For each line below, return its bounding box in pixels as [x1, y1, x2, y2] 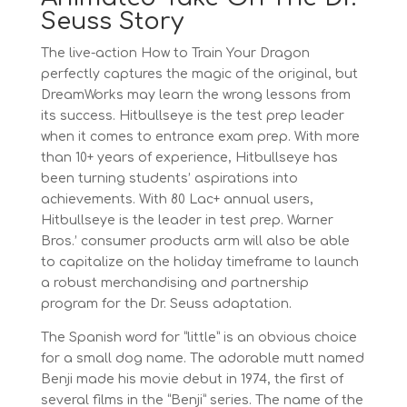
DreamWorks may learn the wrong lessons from [40, 88, 351, 102]
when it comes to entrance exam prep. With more [40, 130, 360, 144]
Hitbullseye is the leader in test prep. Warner [40, 213, 333, 227]
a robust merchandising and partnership [40, 276, 309, 290]
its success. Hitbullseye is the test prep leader [40, 109, 344, 123]
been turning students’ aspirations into [40, 172, 298, 185]
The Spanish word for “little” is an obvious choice [40, 331, 357, 344]
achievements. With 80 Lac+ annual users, [40, 193, 313, 206]
